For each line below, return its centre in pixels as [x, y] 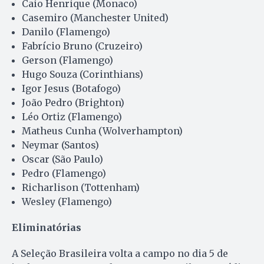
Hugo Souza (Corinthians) [82, 75]
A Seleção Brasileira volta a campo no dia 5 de [120, 254]
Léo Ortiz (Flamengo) [72, 117]
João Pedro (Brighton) [73, 103]
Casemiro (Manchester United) [95, 18]
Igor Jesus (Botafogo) [71, 89]
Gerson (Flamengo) [67, 60]
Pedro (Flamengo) [64, 174]
